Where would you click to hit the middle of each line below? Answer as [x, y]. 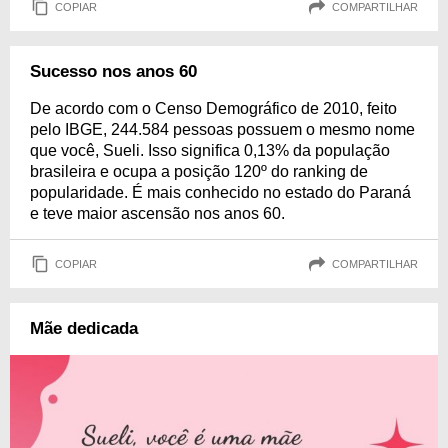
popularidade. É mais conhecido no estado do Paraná [220, 192]
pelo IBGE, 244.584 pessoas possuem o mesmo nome [222, 129]
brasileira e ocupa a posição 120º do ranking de [199, 171]
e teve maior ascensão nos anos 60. [157, 213]
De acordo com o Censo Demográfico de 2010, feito [213, 108]
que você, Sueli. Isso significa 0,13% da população [210, 150]
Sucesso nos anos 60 [113, 71]
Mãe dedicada [84, 328]
